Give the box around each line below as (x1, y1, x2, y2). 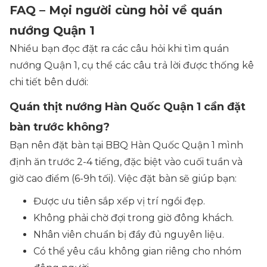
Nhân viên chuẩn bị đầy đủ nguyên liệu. (33, 229, 224, 240)
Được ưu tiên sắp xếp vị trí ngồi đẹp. (33, 195, 205, 207)
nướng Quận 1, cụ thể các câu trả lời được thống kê (10, 60, 254, 71)
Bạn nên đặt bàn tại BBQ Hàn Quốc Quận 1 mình (10, 139, 243, 151)
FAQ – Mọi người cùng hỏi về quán (10, 3, 222, 17)
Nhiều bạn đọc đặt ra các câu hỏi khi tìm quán (10, 43, 229, 54)
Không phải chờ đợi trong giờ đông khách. (33, 212, 234, 223)
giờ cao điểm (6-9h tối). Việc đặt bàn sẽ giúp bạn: (10, 173, 237, 184)
